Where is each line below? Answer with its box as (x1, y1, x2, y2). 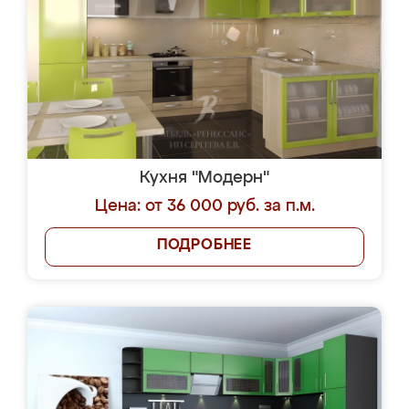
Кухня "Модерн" (140, 170, 269, 186)
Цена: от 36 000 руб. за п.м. (94, 198, 315, 215)
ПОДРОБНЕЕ (156, 238, 253, 253)
